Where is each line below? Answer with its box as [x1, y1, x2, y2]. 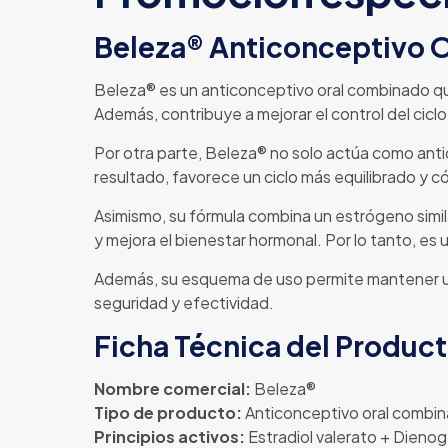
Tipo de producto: [93, 402, 242, 423]
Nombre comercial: [93, 378, 251, 399]
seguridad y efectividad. [93, 292, 274, 313]
